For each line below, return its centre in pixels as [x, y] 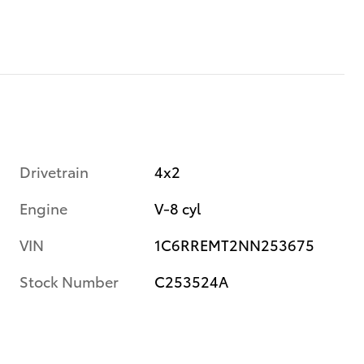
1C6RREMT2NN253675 [235, 244]
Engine [43, 207]
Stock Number [69, 280]
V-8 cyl [178, 207]
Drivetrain [54, 171]
